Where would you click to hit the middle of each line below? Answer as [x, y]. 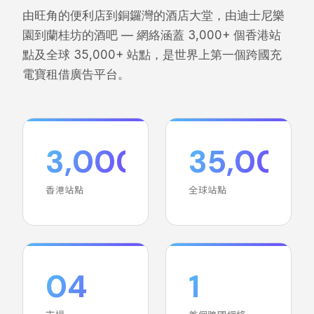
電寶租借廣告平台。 [76, 74]
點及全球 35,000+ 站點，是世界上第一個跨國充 [152, 54]
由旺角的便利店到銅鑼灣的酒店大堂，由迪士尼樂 [153, 15]
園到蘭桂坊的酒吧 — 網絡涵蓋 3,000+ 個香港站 [152, 35]
